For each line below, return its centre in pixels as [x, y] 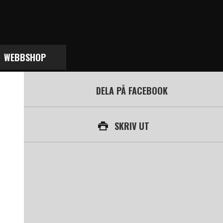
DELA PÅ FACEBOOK [132, 90]
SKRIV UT [132, 126]
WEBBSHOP [25, 57]
